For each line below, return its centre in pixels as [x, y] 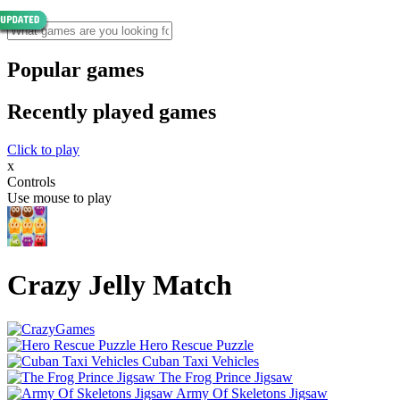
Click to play [43, 149]
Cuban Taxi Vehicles [200, 361]
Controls [31, 181]
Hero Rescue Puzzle [196, 345]
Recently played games [112, 111]
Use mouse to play [59, 197]
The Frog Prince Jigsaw [226, 377]
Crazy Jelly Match [120, 285]
